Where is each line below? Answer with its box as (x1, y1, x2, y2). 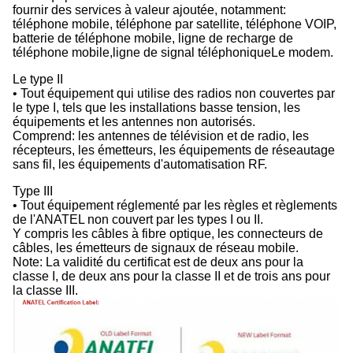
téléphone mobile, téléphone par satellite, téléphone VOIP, (13, 17, 336, 31)
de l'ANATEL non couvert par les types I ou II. (13, 213, 263, 226)
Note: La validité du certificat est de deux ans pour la (13, 255, 303, 269)
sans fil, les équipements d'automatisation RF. (13, 158, 267, 171)
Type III (13, 184, 53, 198)
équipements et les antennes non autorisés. (13, 115, 255, 128)
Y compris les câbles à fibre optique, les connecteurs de (13, 227, 323, 240)
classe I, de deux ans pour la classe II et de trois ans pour (13, 269, 330, 283)
